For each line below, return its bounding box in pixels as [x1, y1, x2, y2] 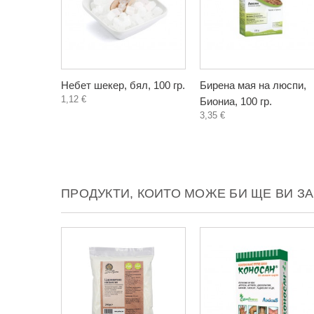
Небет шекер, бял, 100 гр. [61, 79, 185, 91]
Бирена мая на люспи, [200, 79, 306, 91]
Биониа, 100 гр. [200, 95, 272, 107]
